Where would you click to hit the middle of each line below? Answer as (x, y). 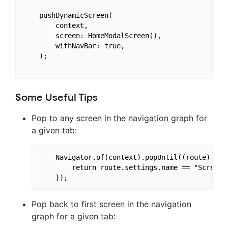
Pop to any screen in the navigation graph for (119, 118)
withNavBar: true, (74, 46)
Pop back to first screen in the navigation (111, 204)
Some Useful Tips (56, 98)
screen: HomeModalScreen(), (92, 36)
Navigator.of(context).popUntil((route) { (129, 157)
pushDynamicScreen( (67, 16)
